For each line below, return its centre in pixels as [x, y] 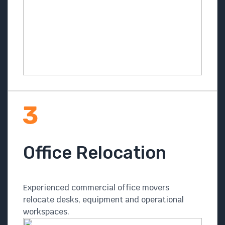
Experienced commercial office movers [96, 187]
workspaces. [46, 211]
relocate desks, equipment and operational [103, 199]
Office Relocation [95, 152]
